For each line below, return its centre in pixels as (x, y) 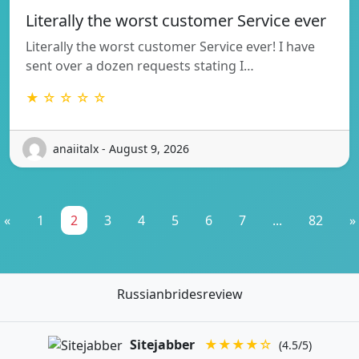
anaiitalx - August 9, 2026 (121, 149)
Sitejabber (162, 344)
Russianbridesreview (179, 294)
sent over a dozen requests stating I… (140, 65)
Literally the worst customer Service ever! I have (170, 46)
